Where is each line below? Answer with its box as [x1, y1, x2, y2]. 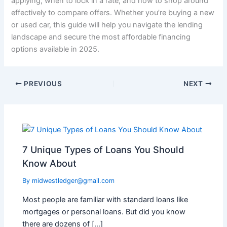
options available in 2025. [11, 45, 100, 54]
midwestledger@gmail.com [32, 177, 115, 185]
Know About [22, 158, 77, 169]
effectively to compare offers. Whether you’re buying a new [11, 8, 215, 18]
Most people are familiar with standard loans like [22, 195, 188, 204]
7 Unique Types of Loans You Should [22, 144, 184, 156]
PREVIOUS [22, 79, 62, 88]
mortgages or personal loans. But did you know [22, 207, 186, 216]
